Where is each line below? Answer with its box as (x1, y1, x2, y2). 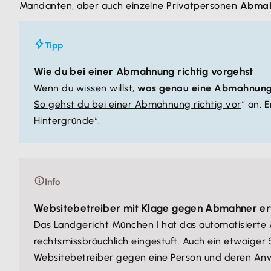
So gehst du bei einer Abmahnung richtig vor (34, 99, 241, 110)
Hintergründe (34, 115, 94, 126)
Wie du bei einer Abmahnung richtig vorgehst (34, 65, 253, 77)
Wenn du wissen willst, (34, 82, 138, 94)
